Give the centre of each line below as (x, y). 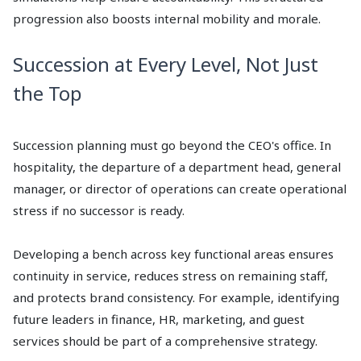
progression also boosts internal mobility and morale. (167, 19)
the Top (48, 93)
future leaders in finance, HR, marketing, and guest (159, 320)
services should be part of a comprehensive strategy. (165, 341)
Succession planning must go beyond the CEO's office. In (172, 145)
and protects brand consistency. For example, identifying (176, 298)
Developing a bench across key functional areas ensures (173, 254)
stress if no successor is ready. (99, 211)
